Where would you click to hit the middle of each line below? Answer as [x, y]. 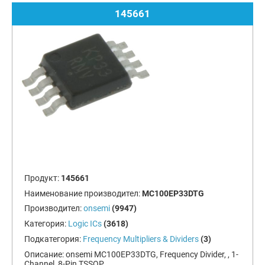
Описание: [45, 254]
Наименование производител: [83, 193]
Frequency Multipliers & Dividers [140, 239]
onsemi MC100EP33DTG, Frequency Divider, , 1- [152, 254]
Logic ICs [85, 224]
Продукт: [42, 178]
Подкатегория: [53, 239]
